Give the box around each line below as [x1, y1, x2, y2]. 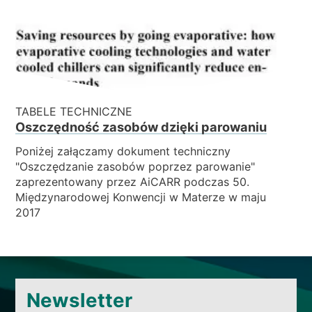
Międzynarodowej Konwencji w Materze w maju [15, 189, 267, 204]
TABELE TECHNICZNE [15, 104, 133, 118]
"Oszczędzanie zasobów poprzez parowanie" [15, 159, 256, 173]
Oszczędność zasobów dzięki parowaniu [15, 118, 267, 134]
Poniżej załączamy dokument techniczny [15, 143, 231, 158]
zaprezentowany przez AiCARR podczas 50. [15, 174, 250, 189]
